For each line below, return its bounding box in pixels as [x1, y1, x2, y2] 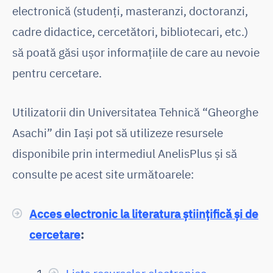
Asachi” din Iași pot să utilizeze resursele [12, 125, 223, 141]
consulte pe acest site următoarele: [12, 166, 194, 182]
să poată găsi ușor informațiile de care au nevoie [12, 44, 260, 60]
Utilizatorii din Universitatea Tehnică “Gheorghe [12, 104, 258, 120]
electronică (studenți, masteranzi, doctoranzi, [12, 2, 248, 18]
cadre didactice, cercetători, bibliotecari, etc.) [12, 23, 248, 39]
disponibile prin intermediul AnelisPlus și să [12, 146, 237, 161]
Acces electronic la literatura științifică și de [29, 205, 258, 221]
